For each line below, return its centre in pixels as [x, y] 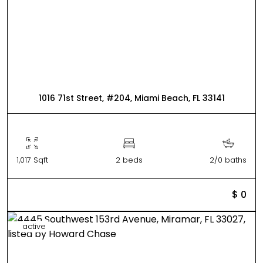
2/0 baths [228, 160]
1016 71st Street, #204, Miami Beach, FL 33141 [131, 98]
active [34, 226]
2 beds [129, 160]
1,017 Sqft [32, 160]
